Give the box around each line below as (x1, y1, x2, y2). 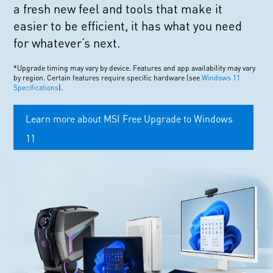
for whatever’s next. (13, 34, 121, 51)
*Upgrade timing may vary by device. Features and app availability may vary (13, 63, 256, 73)
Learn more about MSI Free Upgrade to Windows (26, 112, 233, 125)
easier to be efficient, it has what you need (13, 17, 243, 34)
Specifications (13, 82, 59, 92)
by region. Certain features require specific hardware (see (13, 73, 202, 82)
